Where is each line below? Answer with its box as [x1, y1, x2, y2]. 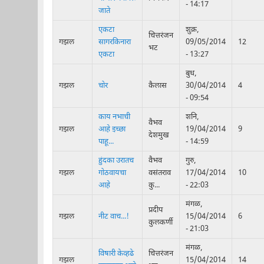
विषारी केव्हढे [98, 248, 134, 259]
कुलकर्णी [148, 217, 173, 227]
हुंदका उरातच [98, 155, 134, 166]
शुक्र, [185, 24, 199, 35]
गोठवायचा [98, 167, 126, 178]
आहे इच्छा [98, 124, 126, 134]
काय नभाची [98, 111, 130, 122]
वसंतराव [148, 167, 171, 178]
